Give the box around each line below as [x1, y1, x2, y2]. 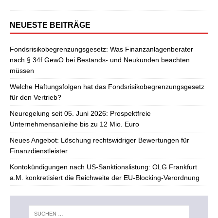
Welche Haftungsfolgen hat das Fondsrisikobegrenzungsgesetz [10, 83, 204, 91]
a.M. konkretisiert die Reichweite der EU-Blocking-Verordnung [10, 174, 200, 182]
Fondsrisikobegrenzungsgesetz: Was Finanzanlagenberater [10, 45, 193, 53]
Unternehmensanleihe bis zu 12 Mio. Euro [10, 120, 139, 128]
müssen [10, 67, 34, 74]
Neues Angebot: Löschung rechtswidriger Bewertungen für [10, 136, 189, 144]
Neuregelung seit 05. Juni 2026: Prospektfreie [10, 109, 151, 117]
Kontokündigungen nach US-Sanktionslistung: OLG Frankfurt [10, 163, 197, 171]
